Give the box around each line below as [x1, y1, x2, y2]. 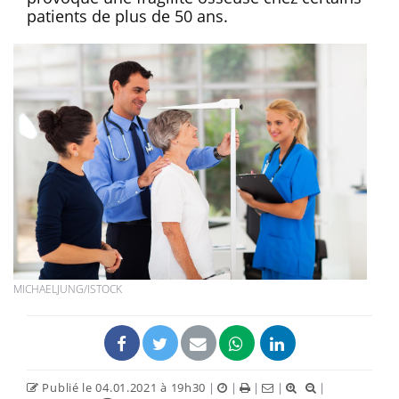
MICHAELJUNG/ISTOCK [13, 281, 122, 297]
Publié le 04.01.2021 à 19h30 [38, 379, 207, 395]
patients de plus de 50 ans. [27, 4, 228, 27]
